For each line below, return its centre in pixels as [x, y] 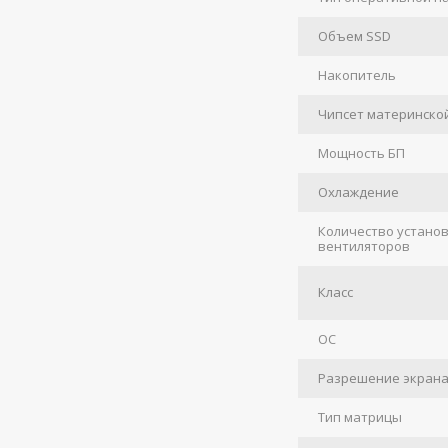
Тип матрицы [360, 417]
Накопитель [357, 75]
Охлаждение [359, 192]
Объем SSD [355, 36]
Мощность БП [362, 153]
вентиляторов [364, 246]
